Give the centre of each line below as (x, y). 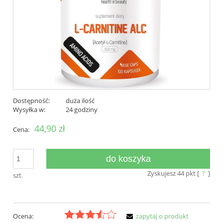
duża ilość (80, 101)
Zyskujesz (162, 173)
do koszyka (128, 159)
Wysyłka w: (29, 110)
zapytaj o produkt (162, 216)
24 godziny (81, 110)
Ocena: (23, 216)
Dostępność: (31, 101)
